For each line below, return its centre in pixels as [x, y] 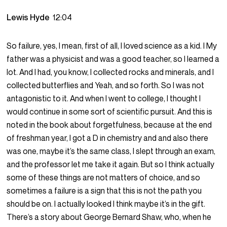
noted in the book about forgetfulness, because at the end [109, 125]
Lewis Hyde [30, 17]
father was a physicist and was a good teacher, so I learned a [113, 59]
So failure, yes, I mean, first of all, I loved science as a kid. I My [112, 46]
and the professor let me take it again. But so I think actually [111, 164]
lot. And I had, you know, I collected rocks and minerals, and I [110, 72]
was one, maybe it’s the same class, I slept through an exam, [111, 151]
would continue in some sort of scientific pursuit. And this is [110, 112]
